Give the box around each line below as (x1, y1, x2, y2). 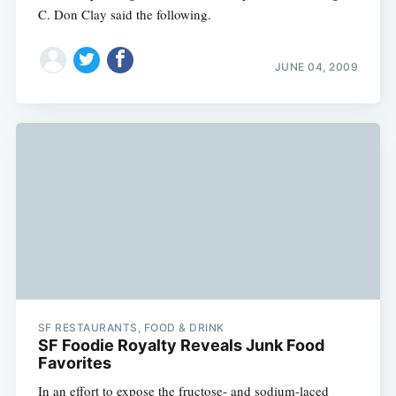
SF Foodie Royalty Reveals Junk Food (37, 336, 324, 355)
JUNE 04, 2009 (274, 59, 359, 73)
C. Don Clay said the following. (37, 5, 211, 24)
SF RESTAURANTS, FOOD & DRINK (37, 321, 225, 335)
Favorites (37, 354, 111, 373)
